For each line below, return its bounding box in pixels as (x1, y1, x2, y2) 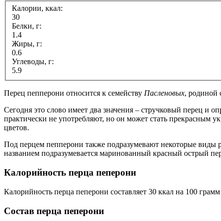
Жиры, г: (12, 39, 44, 48)
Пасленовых (144, 89, 184, 98)
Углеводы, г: (12, 57, 56, 66)
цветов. (4, 123, 29, 132)
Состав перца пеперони (4, 205, 104, 216)
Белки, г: (12, 22, 43, 31)
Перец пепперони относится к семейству (4, 89, 144, 98)
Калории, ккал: (12, 4, 65, 13)
